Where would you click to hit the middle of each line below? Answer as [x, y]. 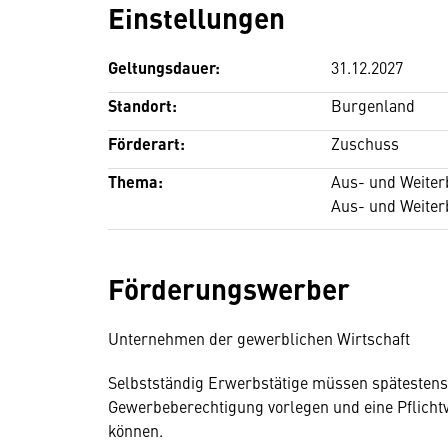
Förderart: [146, 143]
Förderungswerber [232, 288]
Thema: [135, 181]
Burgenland [373, 105]
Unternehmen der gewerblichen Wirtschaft [259, 338]
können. [135, 430]
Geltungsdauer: [164, 67]
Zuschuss [365, 143]
